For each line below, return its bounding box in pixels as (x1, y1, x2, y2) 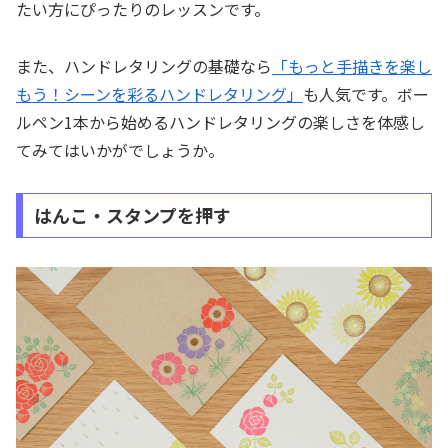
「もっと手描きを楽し (272, 53, 432, 78)
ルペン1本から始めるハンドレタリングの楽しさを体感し (16, 109, 425, 134)
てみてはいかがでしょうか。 (16, 137, 224, 162)
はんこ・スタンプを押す (33, 202, 231, 229)
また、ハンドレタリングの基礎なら (16, 53, 272, 78)
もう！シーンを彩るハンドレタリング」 (16, 81, 303, 106)
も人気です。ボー (303, 81, 429, 106)
